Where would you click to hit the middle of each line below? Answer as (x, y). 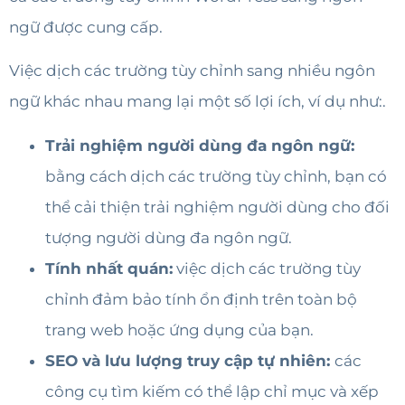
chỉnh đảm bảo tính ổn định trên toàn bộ (201, 299)
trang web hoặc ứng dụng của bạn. (179, 330)
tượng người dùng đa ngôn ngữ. (169, 237)
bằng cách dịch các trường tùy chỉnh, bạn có (216, 176)
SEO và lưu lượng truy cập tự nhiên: (190, 360)
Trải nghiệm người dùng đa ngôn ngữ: (200, 145)
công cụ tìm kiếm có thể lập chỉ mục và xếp (212, 391)
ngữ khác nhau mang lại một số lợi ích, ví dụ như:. (198, 102)
